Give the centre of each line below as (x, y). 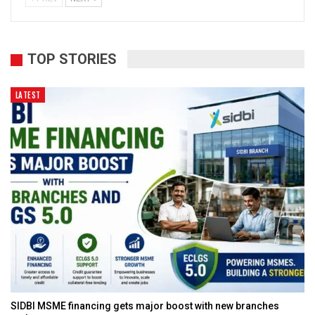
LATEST (28, 95)
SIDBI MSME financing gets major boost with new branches (145, 306)
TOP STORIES (72, 59)
